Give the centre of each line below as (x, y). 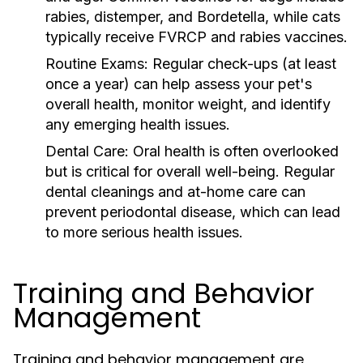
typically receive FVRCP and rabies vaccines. (196, 37)
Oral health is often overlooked (234, 151)
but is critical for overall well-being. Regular (190, 171)
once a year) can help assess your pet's (179, 84)
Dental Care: (87, 151)
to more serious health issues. (144, 232)
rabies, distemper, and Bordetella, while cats (193, 17)
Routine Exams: (97, 64)
